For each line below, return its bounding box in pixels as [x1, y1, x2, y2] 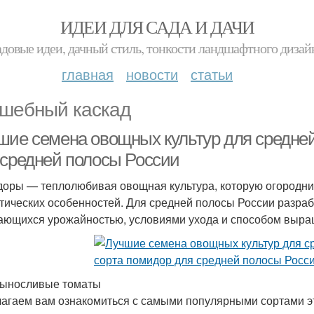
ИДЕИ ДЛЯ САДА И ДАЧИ [60, 15, 254, 39]
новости [126, 64, 178, 84]
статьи [191, 64, 233, 84]
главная [62, 64, 114, 84]
